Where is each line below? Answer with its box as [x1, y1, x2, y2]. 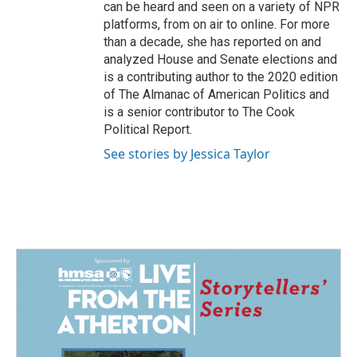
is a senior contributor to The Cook [104, 104, 295, 120]
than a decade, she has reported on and [104, 34, 321, 50]
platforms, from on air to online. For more [104, 17, 330, 33]
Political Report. [104, 122, 192, 138]
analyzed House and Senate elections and [104, 52, 337, 68]
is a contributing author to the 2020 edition [104, 69, 338, 85]
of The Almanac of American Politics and [104, 87, 329, 103]
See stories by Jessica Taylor [104, 145, 270, 163]
